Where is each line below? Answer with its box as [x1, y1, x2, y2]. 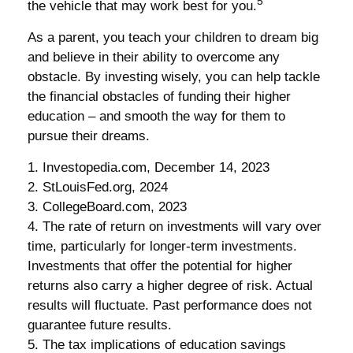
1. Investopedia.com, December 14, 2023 [28, 159, 269, 175]
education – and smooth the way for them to [28, 108, 285, 124]
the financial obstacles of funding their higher [28, 88, 291, 104]
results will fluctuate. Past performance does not [28, 297, 312, 313]
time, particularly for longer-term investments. [28, 238, 297, 254]
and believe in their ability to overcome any [28, 49, 280, 65]
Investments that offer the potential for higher [28, 258, 292, 273]
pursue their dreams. [28, 128, 150, 143]
